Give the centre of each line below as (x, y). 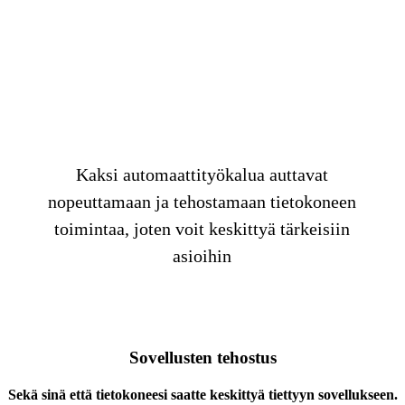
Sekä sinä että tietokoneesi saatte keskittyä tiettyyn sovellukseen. (202, 395)
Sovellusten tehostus (202, 358)
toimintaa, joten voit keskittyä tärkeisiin (202, 229)
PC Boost (202, 110)
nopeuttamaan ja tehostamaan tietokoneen (202, 202)
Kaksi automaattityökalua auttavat (202, 175)
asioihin (202, 256)
